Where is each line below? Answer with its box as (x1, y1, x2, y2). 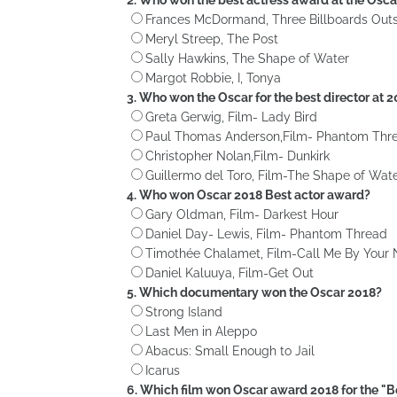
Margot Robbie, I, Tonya (145, 70, 281, 85)
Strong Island (145, 304, 222, 319)
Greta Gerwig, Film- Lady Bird (145, 109, 317, 124)
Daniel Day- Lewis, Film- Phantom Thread (145, 226, 387, 241)
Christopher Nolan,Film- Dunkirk (145, 148, 330, 163)
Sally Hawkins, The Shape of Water (145, 51, 349, 66)
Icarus (145, 362, 180, 378)
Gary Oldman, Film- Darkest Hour (145, 206, 339, 222)
